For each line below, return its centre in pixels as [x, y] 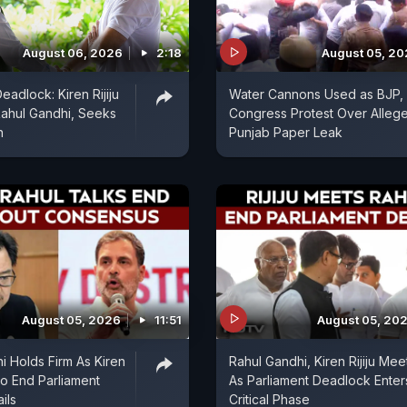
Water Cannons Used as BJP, [316, 94]
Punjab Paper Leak [286, 133]
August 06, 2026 [73, 53]
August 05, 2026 [71, 319]
